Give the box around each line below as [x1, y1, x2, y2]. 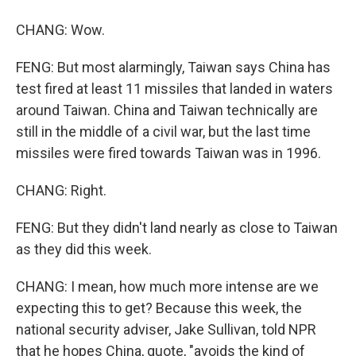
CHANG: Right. [16, 182, 106, 199]
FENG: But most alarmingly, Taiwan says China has [16, 59, 331, 75]
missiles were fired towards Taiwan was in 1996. [16, 145, 321, 161]
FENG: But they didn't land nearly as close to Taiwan [16, 219, 338, 236]
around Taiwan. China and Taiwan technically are [16, 102, 318, 118]
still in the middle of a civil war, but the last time [16, 123, 311, 140]
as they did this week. [16, 241, 152, 257]
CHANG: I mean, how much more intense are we [16, 278, 319, 295]
